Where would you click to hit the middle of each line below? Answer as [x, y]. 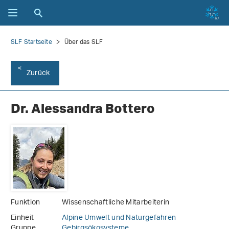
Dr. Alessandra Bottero [83, 108]
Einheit [22, 218]
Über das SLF [84, 42]
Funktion [26, 203]
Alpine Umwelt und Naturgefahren [119, 218]
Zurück [38, 73]
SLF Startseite [31, 42]
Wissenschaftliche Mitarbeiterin [116, 203]
